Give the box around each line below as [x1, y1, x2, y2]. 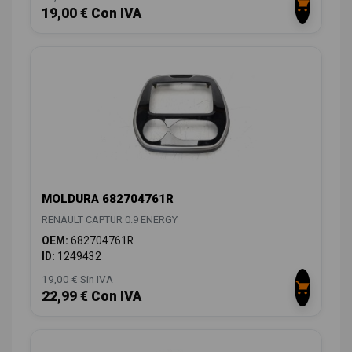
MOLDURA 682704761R [42, 192, 174, 207]
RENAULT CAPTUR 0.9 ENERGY [42, 214, 178, 226]
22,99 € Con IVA [42, 288, 141, 305]
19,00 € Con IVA [42, 5, 141, 21]
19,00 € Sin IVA [42, 273, 113, 286]
